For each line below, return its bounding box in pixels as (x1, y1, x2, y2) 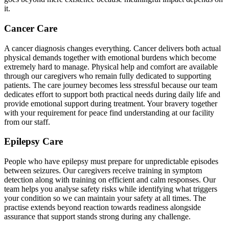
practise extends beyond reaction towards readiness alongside (4, 203, 201, 212)
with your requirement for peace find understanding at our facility (4, 108, 214, 117)
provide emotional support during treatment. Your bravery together (4, 99, 217, 108)
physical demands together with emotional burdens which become (4, 53, 216, 62)
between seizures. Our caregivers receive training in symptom (4, 166, 202, 175)
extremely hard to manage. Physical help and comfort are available (4, 62, 218, 71)
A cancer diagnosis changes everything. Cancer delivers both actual (4, 43, 221, 53)
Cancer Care (4, 22, 60, 34)
